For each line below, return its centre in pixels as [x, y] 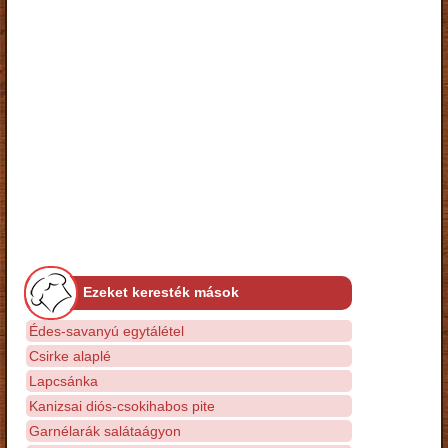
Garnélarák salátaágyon [105, 430]
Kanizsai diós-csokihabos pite [122, 405]
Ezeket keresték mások [161, 291]
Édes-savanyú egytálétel [106, 330]
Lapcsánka [63, 380]
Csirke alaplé [70, 355]
